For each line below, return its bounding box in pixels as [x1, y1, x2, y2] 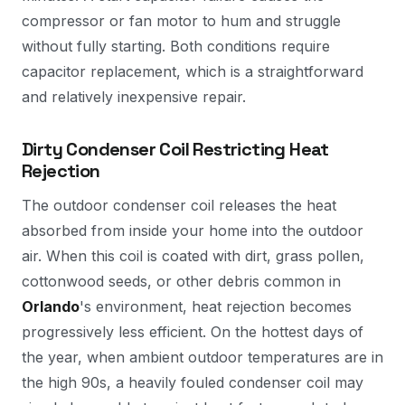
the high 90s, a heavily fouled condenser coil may [22, 373, 363, 391]
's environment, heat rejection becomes [80, 297, 352, 316]
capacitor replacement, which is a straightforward [22, 62, 363, 80]
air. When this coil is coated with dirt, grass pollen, [22, 247, 364, 265]
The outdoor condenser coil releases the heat [22, 196, 336, 214]
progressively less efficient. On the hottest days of [22, 323, 363, 341]
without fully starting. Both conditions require [22, 37, 330, 55]
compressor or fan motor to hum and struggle [22, 12, 341, 30]
